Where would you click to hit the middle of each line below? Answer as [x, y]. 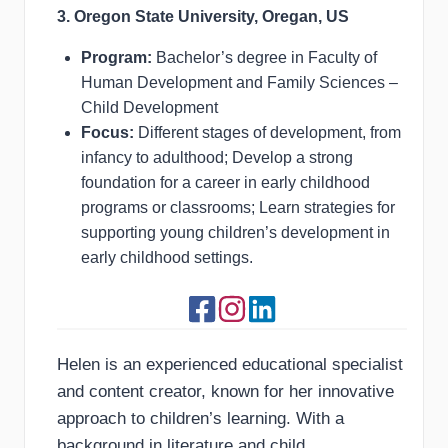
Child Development [149, 108]
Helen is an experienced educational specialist [230, 365]
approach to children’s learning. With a [200, 419]
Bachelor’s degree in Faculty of [266, 58]
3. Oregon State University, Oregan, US [203, 17]
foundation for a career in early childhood [225, 183]
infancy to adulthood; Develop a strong [217, 158]
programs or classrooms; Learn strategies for [238, 208]
